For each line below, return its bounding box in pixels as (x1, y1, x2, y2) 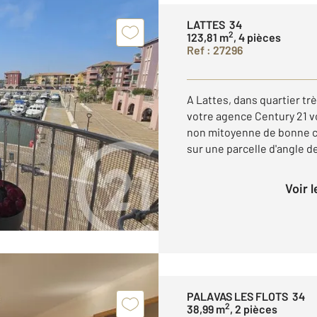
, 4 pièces (234, 30, 281, 44)
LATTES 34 (187, 18, 242, 31)
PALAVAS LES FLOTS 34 (187, 289, 305, 303)
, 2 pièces (230, 302, 277, 316)
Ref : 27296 (187, 43, 243, 57)
